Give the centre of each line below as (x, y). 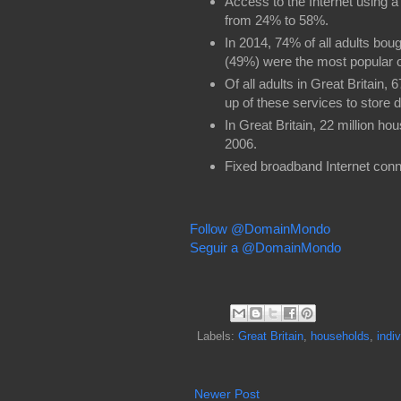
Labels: (218, 336)
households (340, 336)
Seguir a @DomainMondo (265, 248)
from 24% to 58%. (276, 21)
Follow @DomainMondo (260, 229)
